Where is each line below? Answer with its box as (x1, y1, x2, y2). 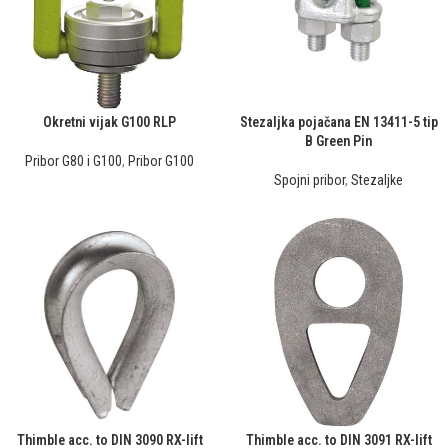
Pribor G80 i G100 (25, 153, 122, 169)
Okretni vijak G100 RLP (43, 114, 176, 130)
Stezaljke (351, 172, 403, 188)
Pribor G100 (128, 153, 194, 169)
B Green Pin (305, 133, 372, 149)
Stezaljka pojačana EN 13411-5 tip (239, 114, 438, 130)
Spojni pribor (274, 172, 345, 188)
